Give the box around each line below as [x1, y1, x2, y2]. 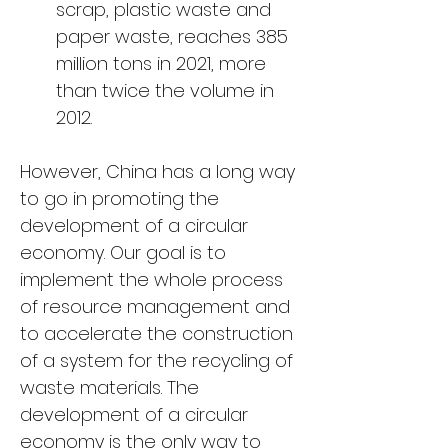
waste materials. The [20, 375, 204, 400]
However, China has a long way [20, 159, 300, 184]
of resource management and [20, 294, 295, 319]
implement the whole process [20, 267, 288, 292]
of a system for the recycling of [20, 348, 298, 373]
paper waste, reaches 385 [56, 24, 293, 49]
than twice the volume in [56, 78, 279, 103]
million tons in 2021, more [56, 51, 271, 76]
